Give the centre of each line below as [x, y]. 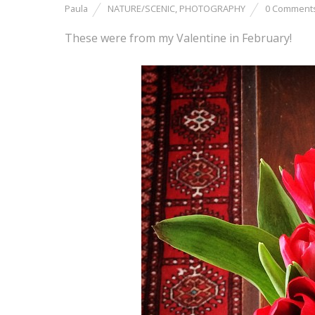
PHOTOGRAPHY [212, 8]
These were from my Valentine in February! [178, 38]
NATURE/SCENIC [141, 8]
